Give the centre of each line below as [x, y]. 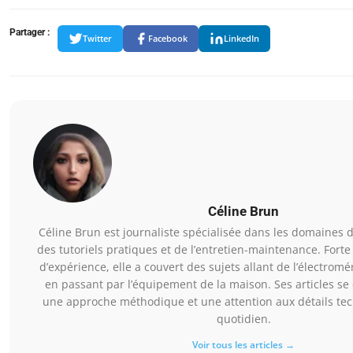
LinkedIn [242, 39]
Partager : [30, 32]
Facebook [168, 39]
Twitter [97, 39]
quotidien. [243, 318]
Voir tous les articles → [243, 344]
